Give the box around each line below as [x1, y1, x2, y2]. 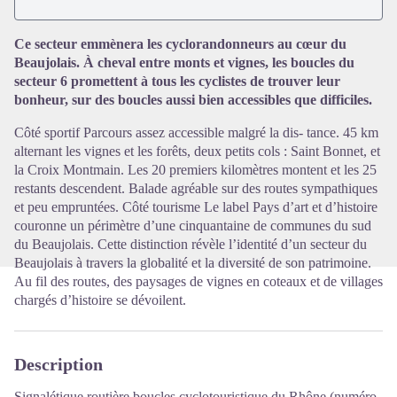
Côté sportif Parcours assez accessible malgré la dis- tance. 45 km [14, 125, 378, 141]
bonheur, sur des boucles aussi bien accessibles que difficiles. [14, 92, 372, 108]
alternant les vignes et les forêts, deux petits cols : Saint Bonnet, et [14, 144, 380, 160]
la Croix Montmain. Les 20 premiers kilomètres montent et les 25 [14, 162, 377, 178]
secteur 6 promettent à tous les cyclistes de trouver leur [14, 74, 340, 90]
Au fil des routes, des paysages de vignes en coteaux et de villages [14, 274, 383, 290]
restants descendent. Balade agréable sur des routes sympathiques [14, 181, 378, 197]
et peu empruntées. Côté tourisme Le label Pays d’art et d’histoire [14, 199, 378, 215]
